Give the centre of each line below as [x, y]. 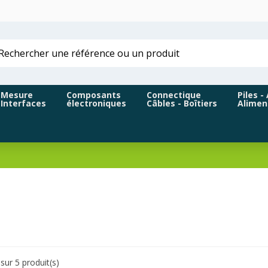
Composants [94, 95]
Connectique [174, 95]
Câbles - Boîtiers [182, 103]
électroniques [96, 103]
